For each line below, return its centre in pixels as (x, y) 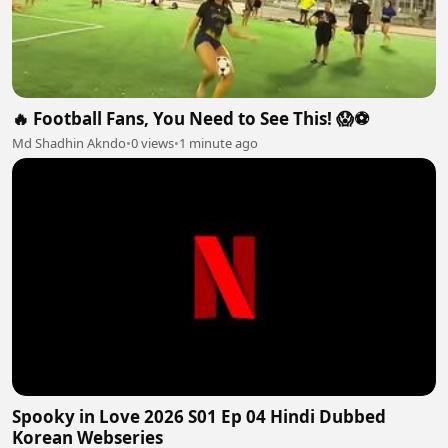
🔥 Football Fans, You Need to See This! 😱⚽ (190, 118)
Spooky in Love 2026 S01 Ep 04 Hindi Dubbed (199, 416)
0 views (152, 142)
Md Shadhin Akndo (69, 142)
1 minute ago (218, 142)
